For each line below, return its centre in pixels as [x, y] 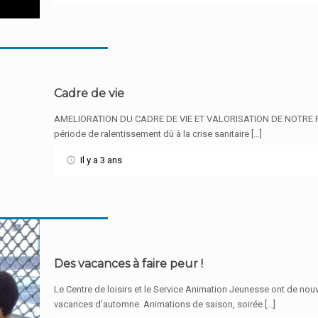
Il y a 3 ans [101, 160]
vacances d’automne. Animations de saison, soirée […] [165, 304]
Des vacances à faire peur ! [129, 264]
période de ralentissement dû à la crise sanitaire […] [158, 134]
